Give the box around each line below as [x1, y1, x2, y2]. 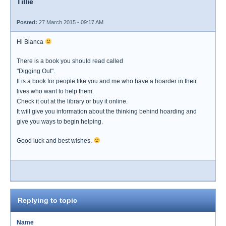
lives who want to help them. [17, 88, 94, 95]
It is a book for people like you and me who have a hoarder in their [17, 78, 197, 85]
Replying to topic [18, 196, 77, 204]
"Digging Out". [17, 68, 55, 75]
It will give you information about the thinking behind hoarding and [17, 108, 197, 115]
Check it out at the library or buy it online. [17, 98, 128, 105]
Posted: [17, 19, 37, 25]
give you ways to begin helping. [17, 118, 103, 125]
